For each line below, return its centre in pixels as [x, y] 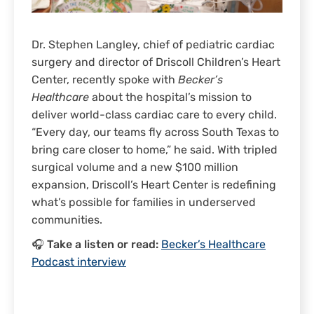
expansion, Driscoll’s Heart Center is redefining [154, 185]
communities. [67, 220]
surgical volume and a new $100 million [135, 168]
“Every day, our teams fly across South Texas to [155, 133]
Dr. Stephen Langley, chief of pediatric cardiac [153, 45]
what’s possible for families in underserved [144, 203]
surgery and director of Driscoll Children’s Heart [156, 63]
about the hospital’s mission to [170, 98]
